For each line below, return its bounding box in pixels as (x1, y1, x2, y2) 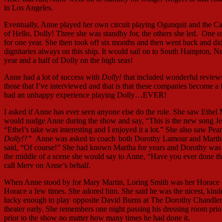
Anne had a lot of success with (4, 73, 102, 82)
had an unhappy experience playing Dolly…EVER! (4, 91, 166, 100)
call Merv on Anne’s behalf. (4, 161, 91, 170)
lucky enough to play (4, 196, 72, 205)
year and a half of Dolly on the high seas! (4, 56, 133, 65)
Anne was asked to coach (32, 134, 117, 143)
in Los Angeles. (4, 3, 53, 12)
